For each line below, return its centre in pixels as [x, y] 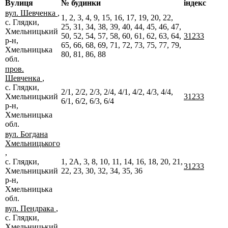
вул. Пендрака [31, 208]
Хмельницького [33, 143]
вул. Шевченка [31, 13]
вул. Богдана [26, 134]
